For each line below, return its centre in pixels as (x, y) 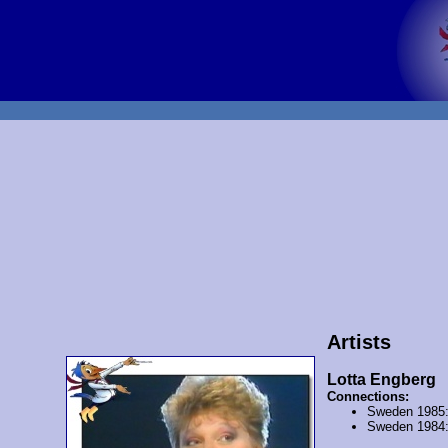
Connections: (367, 396)
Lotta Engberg (381, 379)
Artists (358, 341)
